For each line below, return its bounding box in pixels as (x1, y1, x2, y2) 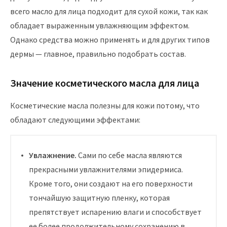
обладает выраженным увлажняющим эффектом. (10, 20, 190, 30)
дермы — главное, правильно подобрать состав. (10, 49, 186, 59)
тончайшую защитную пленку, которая (29, 193, 170, 203)
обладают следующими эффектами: (10, 115, 140, 125)
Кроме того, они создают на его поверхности (29, 178, 193, 188)
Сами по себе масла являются (77, 150, 182, 160)
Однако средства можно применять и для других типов (10, 34, 210, 45)
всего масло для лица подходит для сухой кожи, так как (10, 6, 208, 16)
